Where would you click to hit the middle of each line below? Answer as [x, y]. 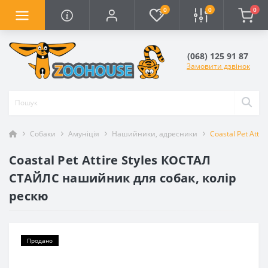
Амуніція [84, 133]
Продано [40, 240]
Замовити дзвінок [218, 66]
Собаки [43, 133]
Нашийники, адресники [155, 133]
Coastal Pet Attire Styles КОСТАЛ [110, 160]
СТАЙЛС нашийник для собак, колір [123, 178]
